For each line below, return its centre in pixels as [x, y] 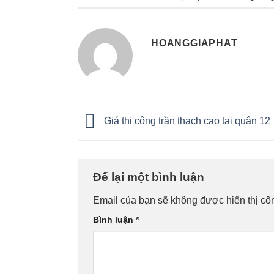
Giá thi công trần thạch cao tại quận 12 [186, 121]
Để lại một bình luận [150, 177]
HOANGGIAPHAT [194, 43]
